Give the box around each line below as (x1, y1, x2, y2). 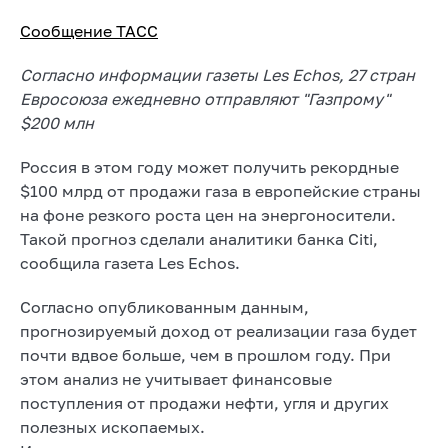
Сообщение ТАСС (20, 21, 158, 42)
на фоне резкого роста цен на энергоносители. (20, 205, 396, 226)
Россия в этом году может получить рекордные (20, 157, 399, 178)
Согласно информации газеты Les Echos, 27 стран (20, 65, 415, 86)
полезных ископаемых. (20, 417, 205, 438)
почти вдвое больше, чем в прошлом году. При (20, 345, 391, 366)
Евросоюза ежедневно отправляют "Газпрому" (20, 89, 390, 110)
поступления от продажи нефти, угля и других (20, 393, 389, 414)
